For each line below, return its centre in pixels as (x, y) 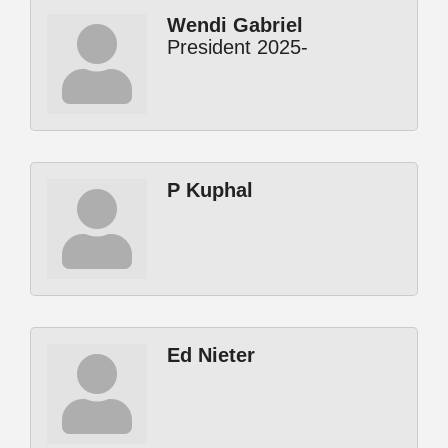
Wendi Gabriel (235, 25)
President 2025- (237, 47)
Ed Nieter (211, 355)
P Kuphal (210, 190)
